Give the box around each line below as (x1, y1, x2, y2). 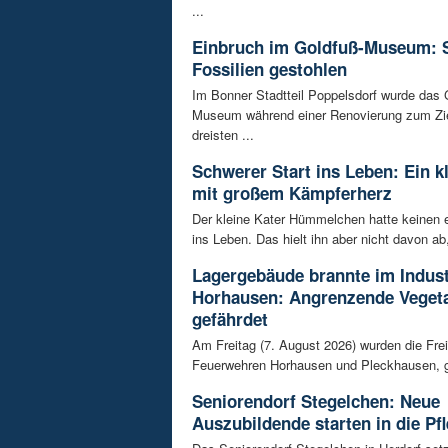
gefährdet (192, 307, 268, 332)
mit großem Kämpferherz (192, 181, 392, 206)
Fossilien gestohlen (192, 57, 347, 82)
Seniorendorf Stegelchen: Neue (192, 389, 440, 414)
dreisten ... (192, 125, 254, 145)
